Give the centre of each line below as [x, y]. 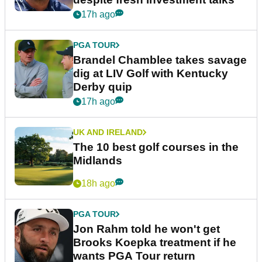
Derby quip [103, 87]
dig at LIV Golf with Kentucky [151, 74]
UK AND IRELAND [108, 132]
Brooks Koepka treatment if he [155, 243]
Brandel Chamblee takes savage [160, 60]
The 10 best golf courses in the [156, 147]
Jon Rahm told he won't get [146, 229]
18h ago [98, 184]
